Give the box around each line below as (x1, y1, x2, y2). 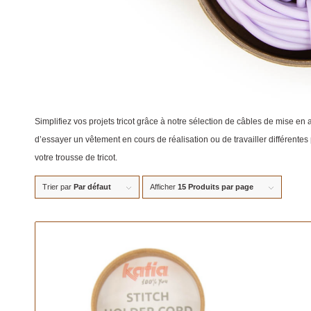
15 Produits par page (178, 183, 253, 192)
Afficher (150, 183, 178, 192)
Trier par (42, 183, 74, 192)
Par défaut (74, 183, 111, 192)
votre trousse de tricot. (35, 153, 117, 163)
